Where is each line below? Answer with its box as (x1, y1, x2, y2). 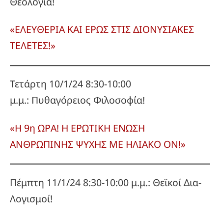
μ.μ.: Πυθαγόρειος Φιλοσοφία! (10, 93, 145, 107)
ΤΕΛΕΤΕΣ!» (10, 39, 55, 53)
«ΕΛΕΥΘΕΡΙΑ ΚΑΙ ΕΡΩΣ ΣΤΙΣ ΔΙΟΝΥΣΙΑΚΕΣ (10, 23, 194, 36)
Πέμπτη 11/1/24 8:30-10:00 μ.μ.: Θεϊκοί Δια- (10, 175, 201, 189)
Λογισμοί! (10, 192, 53, 205)
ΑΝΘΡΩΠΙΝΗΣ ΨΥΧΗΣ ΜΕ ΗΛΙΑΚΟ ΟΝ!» (10, 137, 186, 151)
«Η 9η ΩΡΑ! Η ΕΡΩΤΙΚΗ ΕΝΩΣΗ (10, 121, 145, 135)
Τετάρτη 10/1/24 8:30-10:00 (10, 77, 131, 91)
